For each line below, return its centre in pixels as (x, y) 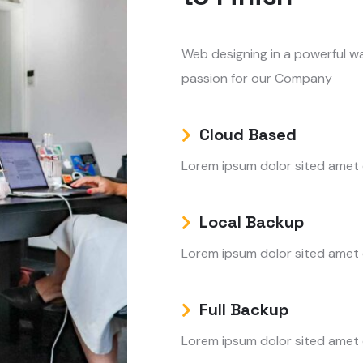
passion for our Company (257, 78)
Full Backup (244, 310)
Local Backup (252, 222)
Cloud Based (248, 135)
